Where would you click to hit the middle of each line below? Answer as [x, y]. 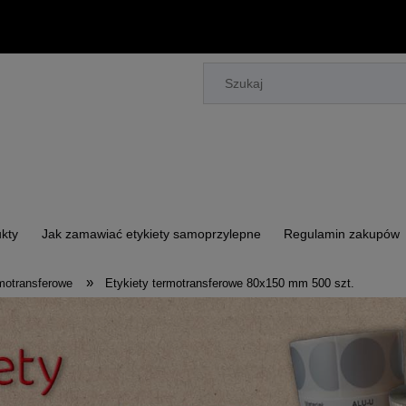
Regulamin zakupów [342, 234]
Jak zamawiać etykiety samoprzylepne [151, 234]
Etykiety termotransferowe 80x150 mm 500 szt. [230, 283]
